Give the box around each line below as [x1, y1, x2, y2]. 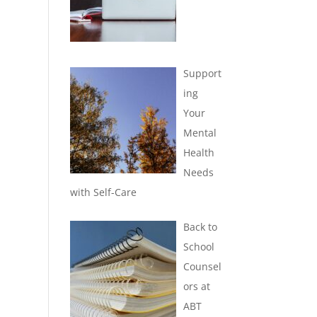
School [183, 240, 215, 254]
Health [183, 146, 215, 160]
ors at [183, 279, 211, 294]
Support [183, 67, 222, 81]
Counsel [183, 260, 222, 274]
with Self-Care [69, 185, 137, 200]
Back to [183, 220, 218, 234]
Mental [183, 126, 217, 140]
